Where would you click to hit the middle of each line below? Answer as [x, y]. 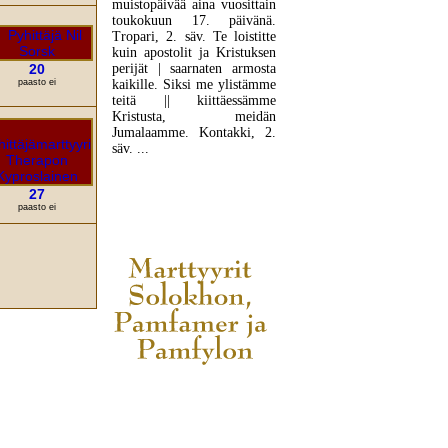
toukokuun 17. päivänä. [194, 21]
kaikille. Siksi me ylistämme [194, 85]
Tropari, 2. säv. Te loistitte [194, 37]
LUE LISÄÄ [194, 194]
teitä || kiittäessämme [194, 101]
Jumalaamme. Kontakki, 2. [194, 133]
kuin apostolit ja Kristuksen [194, 53]
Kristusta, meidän [194, 117]
